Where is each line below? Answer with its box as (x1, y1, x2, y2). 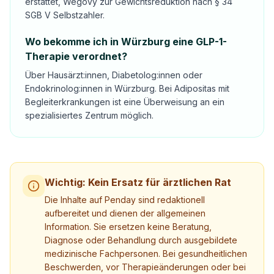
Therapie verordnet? (25, 50, 127, 62)
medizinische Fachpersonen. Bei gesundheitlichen (45, 248, 247, 259)
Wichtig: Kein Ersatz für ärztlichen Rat (45, 176, 231, 188)
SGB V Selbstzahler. (25, 10, 105, 20)
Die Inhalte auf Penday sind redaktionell (45, 194, 205, 205)
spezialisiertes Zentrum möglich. (25, 110, 154, 120)
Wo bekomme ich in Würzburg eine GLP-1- (25, 35, 227, 48)
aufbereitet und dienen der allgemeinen (45, 208, 206, 218)
